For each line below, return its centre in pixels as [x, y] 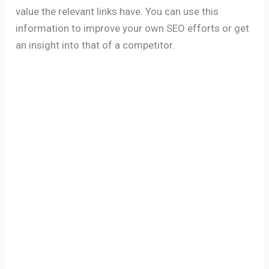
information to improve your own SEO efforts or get [133, 29]
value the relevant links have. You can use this [117, 12]
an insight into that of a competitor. [95, 45]
